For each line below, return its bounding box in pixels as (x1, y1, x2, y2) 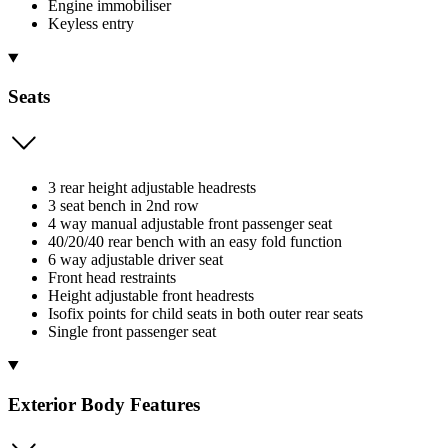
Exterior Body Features (8, 393, 200, 415)
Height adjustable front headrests (48, 286, 254, 304)
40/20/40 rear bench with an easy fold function (48, 232, 342, 250)
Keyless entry (48, 15, 134, 33)
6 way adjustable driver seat (48, 250, 223, 268)
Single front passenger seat (48, 322, 216, 340)
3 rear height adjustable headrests (48, 178, 256, 196)
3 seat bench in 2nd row (48, 196, 199, 214)
